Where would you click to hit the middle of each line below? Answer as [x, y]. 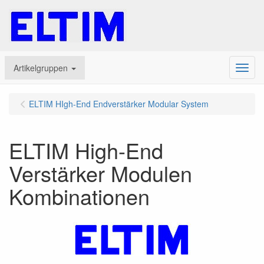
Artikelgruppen [40, 67]
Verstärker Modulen [100, 173]
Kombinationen [79, 196]
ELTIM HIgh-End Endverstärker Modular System [119, 104]
